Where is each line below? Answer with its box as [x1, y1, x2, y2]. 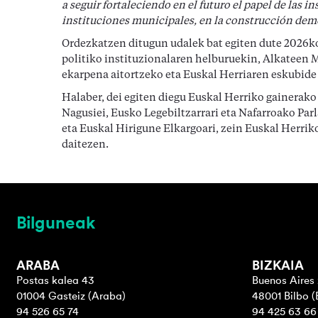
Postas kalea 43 [16, 274, 94, 287]
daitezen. [62, 140, 109, 150]
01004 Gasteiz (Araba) [16, 290, 126, 302]
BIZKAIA [251, 258, 304, 273]
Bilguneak [16, 212, 96, 233]
